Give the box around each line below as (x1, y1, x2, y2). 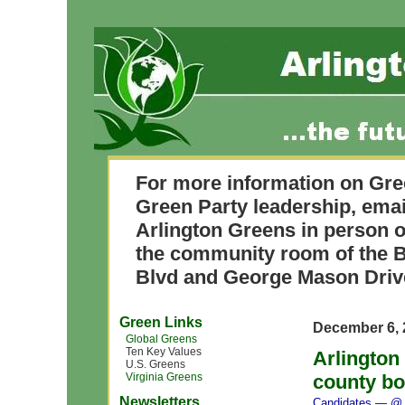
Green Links (119, 315, 202, 330)
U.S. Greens (126, 358, 185, 371)
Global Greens (126, 333, 197, 345)
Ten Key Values (126, 345, 202, 358)
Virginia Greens (126, 371, 202, 383)
